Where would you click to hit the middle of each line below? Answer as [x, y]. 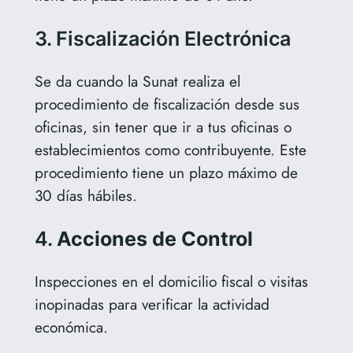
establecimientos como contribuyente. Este [170, 149]
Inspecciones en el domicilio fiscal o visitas [171, 281]
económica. [71, 327]
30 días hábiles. [85, 195]
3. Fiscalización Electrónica [162, 38]
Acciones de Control [154, 238]
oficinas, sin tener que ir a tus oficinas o [163, 126]
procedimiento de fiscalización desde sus [167, 104]
